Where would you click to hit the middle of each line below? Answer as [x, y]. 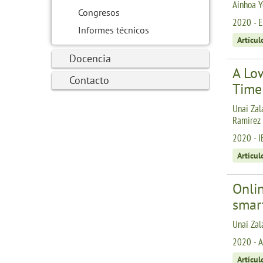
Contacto [89, 80]
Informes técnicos [114, 30]
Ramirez [247, 120]
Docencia [90, 58]
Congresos [99, 12]
